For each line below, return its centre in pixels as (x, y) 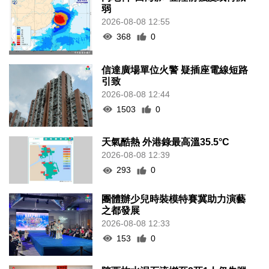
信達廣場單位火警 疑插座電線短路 (175, 70)
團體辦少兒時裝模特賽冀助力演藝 (174, 199)
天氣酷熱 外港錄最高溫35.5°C (166, 142)
